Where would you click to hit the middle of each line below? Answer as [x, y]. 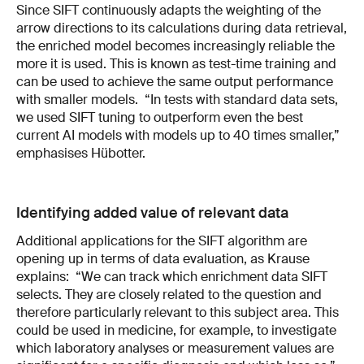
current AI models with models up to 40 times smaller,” [178, 135]
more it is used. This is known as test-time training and [176, 63]
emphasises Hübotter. [81, 153]
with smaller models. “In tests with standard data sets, [177, 99]
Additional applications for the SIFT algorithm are [162, 240]
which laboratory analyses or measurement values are [175, 348]
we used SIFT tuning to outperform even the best [160, 117]
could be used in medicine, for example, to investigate [176, 330]
